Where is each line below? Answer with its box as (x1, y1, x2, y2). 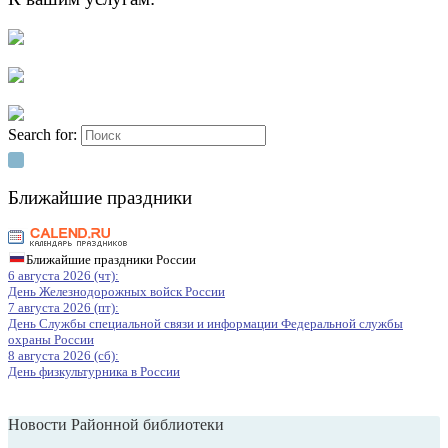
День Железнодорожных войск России (8, 283, 225, 299)
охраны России (8, 331, 94, 347)
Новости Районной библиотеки (8, 415, 224, 433)
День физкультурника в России (8, 363, 180, 379)
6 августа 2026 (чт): (8, 267, 119, 283)
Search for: (8, 126, 77, 144)
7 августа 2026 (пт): (8, 299, 119, 315)
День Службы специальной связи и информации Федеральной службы (8, 315, 403, 331)
